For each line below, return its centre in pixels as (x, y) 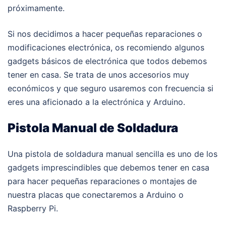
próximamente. (36, 8)
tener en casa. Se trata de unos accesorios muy (98, 74)
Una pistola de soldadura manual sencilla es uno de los (112, 154)
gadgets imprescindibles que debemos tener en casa (108, 167)
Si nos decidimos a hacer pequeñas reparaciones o (105, 34)
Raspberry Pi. (33, 208)
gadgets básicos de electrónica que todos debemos (107, 61)
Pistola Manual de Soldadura (93, 128)
